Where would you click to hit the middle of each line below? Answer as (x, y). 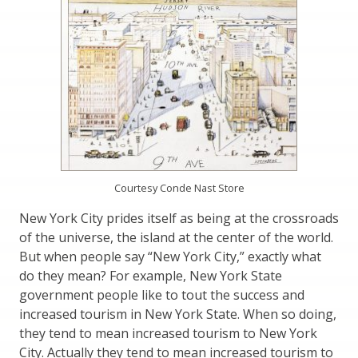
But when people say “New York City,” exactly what (170, 256)
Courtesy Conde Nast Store (179, 187)
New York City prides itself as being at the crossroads (179, 218)
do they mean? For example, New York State (151, 275)
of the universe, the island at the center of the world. (176, 237)
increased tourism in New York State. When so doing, (178, 314)
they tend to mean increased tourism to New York (168, 333)
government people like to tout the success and (162, 294)
